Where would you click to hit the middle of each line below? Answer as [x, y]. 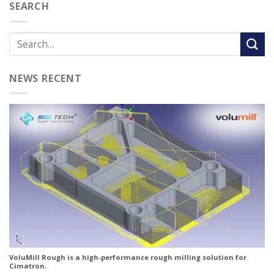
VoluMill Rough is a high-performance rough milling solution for [128, 257]
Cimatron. [28, 266]
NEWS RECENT [46, 78]
